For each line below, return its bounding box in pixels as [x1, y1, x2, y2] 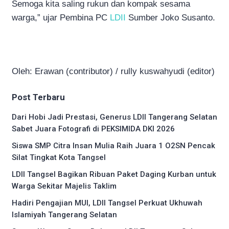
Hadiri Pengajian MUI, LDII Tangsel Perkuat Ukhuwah [12, 198, 202, 208]
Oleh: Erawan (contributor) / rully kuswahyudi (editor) [12, 66, 215, 76]
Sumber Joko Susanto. [126, 12, 215, 22]
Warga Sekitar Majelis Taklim [12, 181, 117, 191]
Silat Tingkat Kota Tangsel [12, 152, 106, 162]
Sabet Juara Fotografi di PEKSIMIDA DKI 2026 [12, 124, 175, 133]
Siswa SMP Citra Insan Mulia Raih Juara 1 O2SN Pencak [12, 141, 215, 150]
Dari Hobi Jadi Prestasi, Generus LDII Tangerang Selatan [12, 112, 217, 122]
